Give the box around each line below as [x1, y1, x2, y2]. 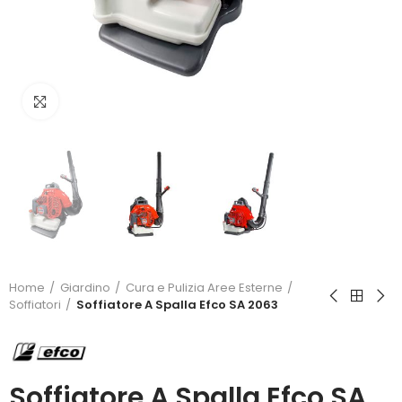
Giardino [60, 279, 110, 297]
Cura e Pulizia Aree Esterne [126, 279, 283, 297]
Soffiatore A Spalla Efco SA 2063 [76, 296, 278, 314]
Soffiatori [9, 296, 61, 314]
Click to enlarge [58, 92, 158, 110]
